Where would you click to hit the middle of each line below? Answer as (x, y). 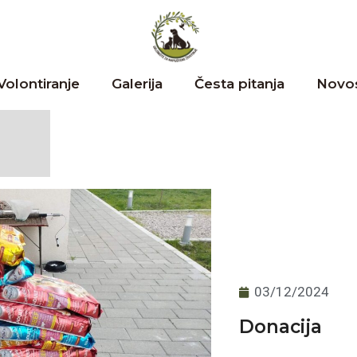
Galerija (137, 84)
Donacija (280, 327)
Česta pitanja (239, 84)
